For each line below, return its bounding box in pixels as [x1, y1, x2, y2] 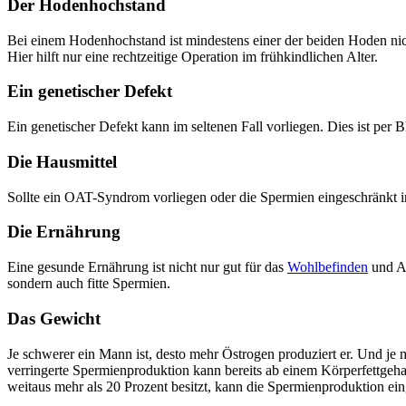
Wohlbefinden [287, 259, 368, 275]
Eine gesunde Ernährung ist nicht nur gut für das [7, 259, 287, 275]
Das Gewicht [7, 308, 101, 328]
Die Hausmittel [7, 151, 117, 171]
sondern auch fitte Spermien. [7, 275, 170, 292]
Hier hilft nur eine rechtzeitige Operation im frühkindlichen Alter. [7, 48, 378, 64]
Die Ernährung [7, 222, 121, 242]
